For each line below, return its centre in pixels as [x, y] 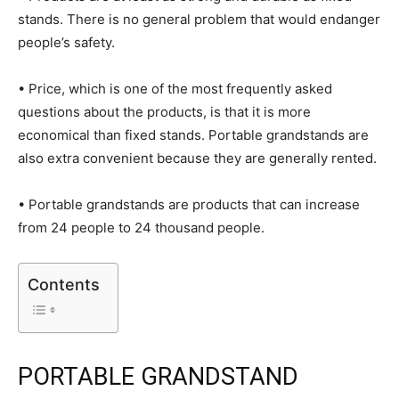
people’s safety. [66, 42]
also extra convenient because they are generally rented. [197, 158]
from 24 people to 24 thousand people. [141, 228]
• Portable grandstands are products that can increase [189, 204]
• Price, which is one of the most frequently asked [175, 89]
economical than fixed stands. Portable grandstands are [193, 135]
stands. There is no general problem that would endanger [199, 19]
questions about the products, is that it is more [164, 112]
